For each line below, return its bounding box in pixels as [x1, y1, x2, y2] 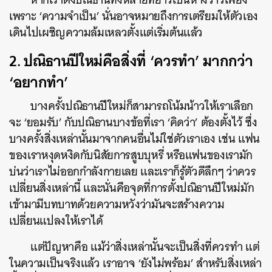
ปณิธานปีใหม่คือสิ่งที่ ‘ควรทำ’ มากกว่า [23, 47, 253, 74]
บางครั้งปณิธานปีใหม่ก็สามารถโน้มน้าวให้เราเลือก [30, 96, 254, 116]
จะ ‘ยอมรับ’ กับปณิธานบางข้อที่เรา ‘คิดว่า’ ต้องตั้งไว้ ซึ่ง [9, 112, 257, 132]
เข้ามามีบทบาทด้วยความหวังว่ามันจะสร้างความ [9, 194, 225, 214]
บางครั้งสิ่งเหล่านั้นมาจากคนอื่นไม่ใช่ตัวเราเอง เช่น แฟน [9, 129, 260, 149]
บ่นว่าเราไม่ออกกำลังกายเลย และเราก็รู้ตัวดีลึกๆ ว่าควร [9, 161, 256, 182]
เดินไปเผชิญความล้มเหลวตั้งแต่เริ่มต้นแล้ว [9, 22, 203, 42]
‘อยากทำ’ [9, 69, 69, 95]
